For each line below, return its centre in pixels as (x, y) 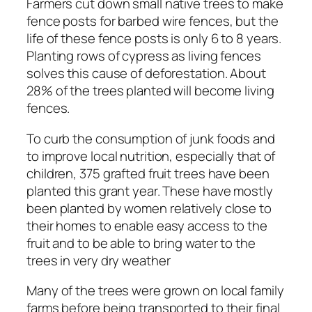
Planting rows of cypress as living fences (144, 56)
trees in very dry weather (99, 260)
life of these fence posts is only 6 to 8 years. (154, 39)
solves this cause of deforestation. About (146, 73)
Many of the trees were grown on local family (155, 291)
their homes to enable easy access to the (147, 225)
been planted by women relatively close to (149, 208)
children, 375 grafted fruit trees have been (148, 173)
